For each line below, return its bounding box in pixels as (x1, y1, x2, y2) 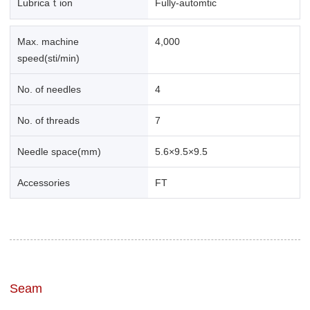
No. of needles (17, 84, 81, 95)
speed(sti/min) (17, 53, 80, 64)
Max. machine (17, 36, 79, 47)
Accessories (17, 177, 70, 188)
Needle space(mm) (17, 146, 101, 157)
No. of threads (17, 115, 80, 126)
